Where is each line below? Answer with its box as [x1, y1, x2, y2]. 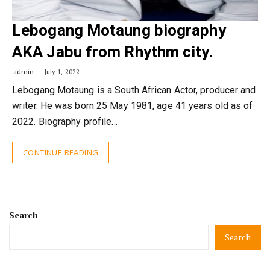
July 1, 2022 [42, 67, 80, 76]
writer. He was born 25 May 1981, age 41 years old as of [12, 100, 253, 111]
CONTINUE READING [23, 147, 99, 158]
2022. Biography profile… [12, 116, 118, 127]
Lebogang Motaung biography [12, 21, 226, 39]
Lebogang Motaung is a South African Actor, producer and [12, 84, 256, 96]
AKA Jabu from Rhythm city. [12, 43, 213, 61]
